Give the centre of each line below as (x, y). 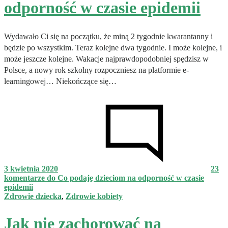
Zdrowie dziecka (33, 196)
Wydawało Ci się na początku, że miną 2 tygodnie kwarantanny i (108, 36)
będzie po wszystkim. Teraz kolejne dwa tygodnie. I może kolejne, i (113, 47)
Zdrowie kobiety (94, 196)
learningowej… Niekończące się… (60, 81)
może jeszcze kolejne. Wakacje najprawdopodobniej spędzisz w (106, 59)
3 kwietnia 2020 (31, 168)
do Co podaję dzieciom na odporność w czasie (124, 178)
